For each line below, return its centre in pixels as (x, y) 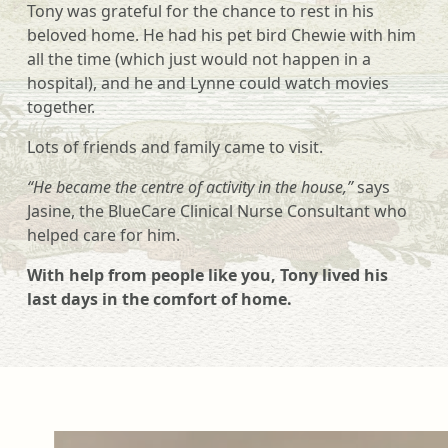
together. (61, 107)
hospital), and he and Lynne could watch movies (208, 83)
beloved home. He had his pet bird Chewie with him (221, 35)
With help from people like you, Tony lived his (207, 275)
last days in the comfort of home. (159, 299)
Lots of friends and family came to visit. (175, 147)
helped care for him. (103, 235)
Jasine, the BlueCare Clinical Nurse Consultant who (217, 211)
